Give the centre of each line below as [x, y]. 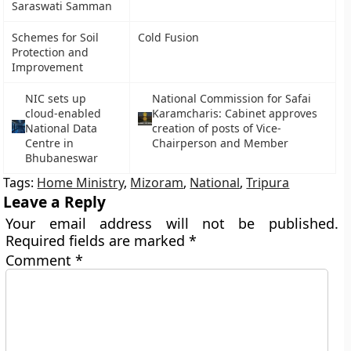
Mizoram [157, 183]
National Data [62, 128]
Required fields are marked [98, 241]
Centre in [50, 143]
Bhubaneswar [62, 158]
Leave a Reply [55, 202]
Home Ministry [81, 183]
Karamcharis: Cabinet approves [235, 113]
